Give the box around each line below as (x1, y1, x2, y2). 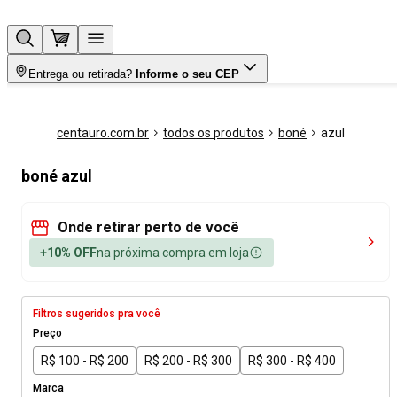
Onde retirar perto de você (58, 219, 239, 236)
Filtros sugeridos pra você (33, 307, 160, 320)
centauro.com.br (57, 126, 149, 140)
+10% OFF (40, 245, 97, 260)
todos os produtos (163, 126, 264, 140)
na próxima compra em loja (97, 245, 249, 260)
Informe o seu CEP (136, 67, 239, 81)
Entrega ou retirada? (28, 67, 132, 81)
